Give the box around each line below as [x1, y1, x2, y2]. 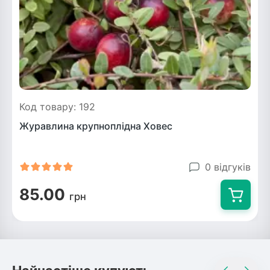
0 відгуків [205, 160, 251, 173]
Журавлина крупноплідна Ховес [19, 120, 172, 132]
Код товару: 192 [19, 101, 95, 113]
